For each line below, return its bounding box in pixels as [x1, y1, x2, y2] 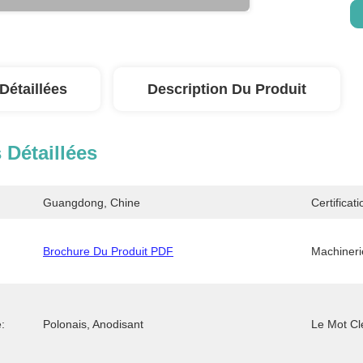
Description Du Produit [147, 81, 306, 97]
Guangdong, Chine [43, 196, 140, 209]
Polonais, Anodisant [43, 318, 143, 331]
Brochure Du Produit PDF [43, 245, 173, 258]
